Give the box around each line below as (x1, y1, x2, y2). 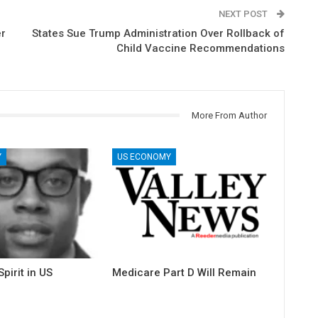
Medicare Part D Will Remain (112, 266, 257, 280)
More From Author (191, 109, 267, 121)
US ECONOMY (117, 152, 172, 163)
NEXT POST (218, 8, 270, 19)
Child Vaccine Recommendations (116, 41, 285, 55)
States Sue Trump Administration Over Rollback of (31, 26, 285, 40)
